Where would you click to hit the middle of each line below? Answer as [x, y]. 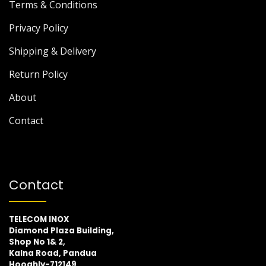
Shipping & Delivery [53, 51]
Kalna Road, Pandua [53, 254]
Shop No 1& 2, [37, 242]
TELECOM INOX [39, 220]
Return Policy [38, 75]
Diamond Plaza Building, [62, 231]
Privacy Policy [39, 28]
